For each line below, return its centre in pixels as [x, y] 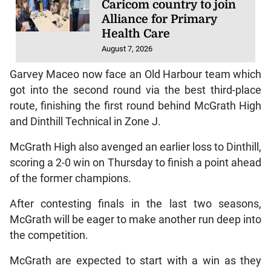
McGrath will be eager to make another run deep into [135, 219]
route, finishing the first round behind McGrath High [135, 106]
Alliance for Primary [160, 20]
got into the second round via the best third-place [135, 90]
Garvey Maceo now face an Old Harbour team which [135, 74]
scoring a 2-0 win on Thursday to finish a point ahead [135, 162]
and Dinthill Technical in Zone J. [85, 121]
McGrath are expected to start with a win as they [135, 260]
